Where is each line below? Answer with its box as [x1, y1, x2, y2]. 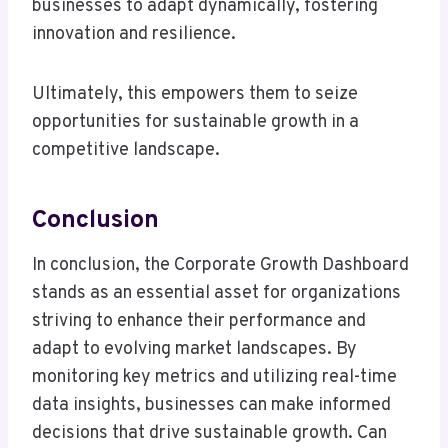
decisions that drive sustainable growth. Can [32, 422, 387, 446]
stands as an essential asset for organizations [32, 282, 401, 306]
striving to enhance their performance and [32, 310, 366, 334]
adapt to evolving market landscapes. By [32, 338, 357, 362]
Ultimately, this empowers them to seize [32, 83, 358, 107]
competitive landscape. [32, 139, 220, 163]
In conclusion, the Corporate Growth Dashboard [32, 254, 409, 278]
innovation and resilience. [32, 23, 236, 47]
